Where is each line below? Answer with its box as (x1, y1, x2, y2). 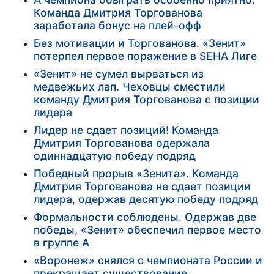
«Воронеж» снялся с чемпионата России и (34, 253, 262, 267)
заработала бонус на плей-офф (34, 18, 201, 32)
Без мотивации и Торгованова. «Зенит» (34, 36, 246, 50)
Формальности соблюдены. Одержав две (34, 210, 256, 223)
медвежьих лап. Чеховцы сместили (34, 80, 226, 93)
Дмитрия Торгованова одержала (34, 136, 210, 149)
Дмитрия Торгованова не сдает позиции (34, 179, 251, 193)
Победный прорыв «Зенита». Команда (34, 166, 239, 180)
